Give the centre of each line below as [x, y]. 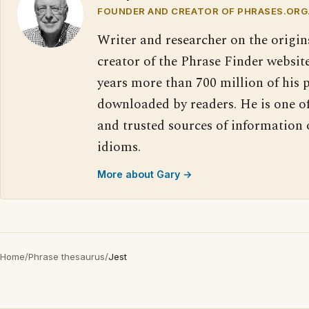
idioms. [119, 147]
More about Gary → [145, 174]
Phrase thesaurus [67, 257]
